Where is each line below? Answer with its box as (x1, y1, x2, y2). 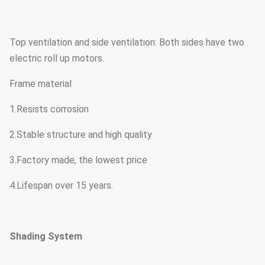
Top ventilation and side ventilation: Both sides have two (9, 36, 244, 48)
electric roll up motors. (9, 52, 104, 64)
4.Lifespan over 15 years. (9, 179, 113, 191)
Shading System (9, 230, 82, 242)
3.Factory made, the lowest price (9, 154, 147, 166)
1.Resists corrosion (9, 103, 89, 115)
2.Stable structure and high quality (9, 128, 152, 140)
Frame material (9, 77, 72, 89)
